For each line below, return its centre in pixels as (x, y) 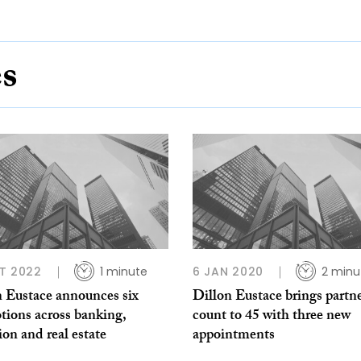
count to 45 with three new (272, 317)
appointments (234, 337)
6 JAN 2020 (228, 272)
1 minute (123, 272)
